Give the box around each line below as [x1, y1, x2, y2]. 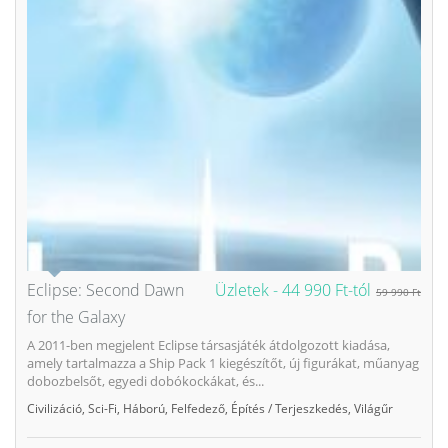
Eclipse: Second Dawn [27, 278, 184, 301]
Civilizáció [27, 399, 82, 417]
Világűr [354, 399, 393, 417]
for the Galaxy [27, 305, 125, 328]
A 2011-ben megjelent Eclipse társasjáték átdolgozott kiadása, [27, 335, 390, 354]
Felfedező [171, 399, 225, 417]
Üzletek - [215, 278, 282, 301]
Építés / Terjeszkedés [231, 399, 348, 417]
